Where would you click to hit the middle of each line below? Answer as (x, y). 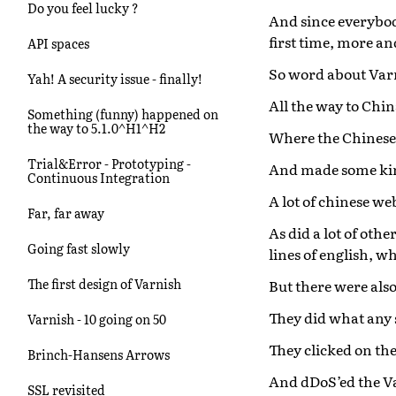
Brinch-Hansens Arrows (99, 354)
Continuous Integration (99, 177)
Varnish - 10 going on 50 (97, 319)
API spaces (58, 43)
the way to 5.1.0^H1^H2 (96, 128)
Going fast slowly (79, 248)
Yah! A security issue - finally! (115, 78)
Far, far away (66, 213)
